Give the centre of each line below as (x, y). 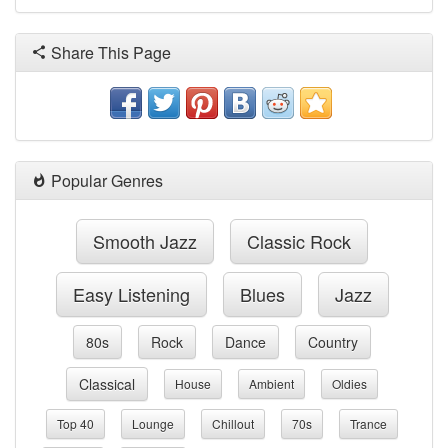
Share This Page (109, 52)
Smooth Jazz (145, 241)
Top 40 (75, 423)
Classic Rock (299, 241)
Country (333, 342)
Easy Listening (131, 294)
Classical (107, 384)
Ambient (271, 383)
